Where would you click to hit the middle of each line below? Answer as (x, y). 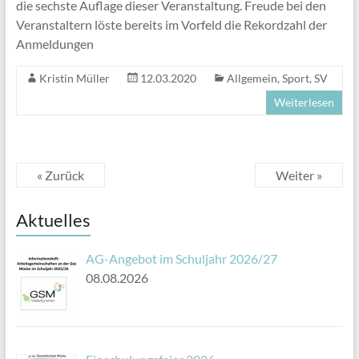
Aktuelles (53, 220)
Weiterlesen (305, 102)
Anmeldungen (54, 43)
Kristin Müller (74, 78)
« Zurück (60, 175)
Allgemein (252, 78)
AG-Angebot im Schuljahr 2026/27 (181, 258)
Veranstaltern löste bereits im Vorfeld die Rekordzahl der (171, 24)
